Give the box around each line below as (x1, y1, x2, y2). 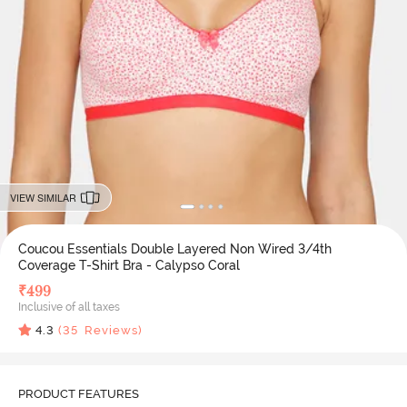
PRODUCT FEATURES (17, 386, 139, 401)
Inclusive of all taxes (17, 300, 120, 313)
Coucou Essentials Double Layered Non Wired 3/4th (17, 241, 332, 256)
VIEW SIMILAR (9, 190, 76, 204)
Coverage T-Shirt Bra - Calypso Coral (17, 257, 240, 273)
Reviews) (77, 323, 143, 337)
